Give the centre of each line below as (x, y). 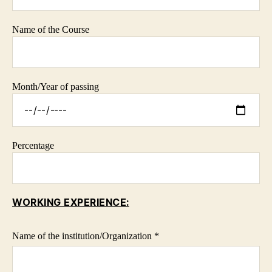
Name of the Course (51, 29)
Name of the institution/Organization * (86, 236)
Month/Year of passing (56, 86)
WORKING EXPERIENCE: (71, 202)
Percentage (33, 146)
